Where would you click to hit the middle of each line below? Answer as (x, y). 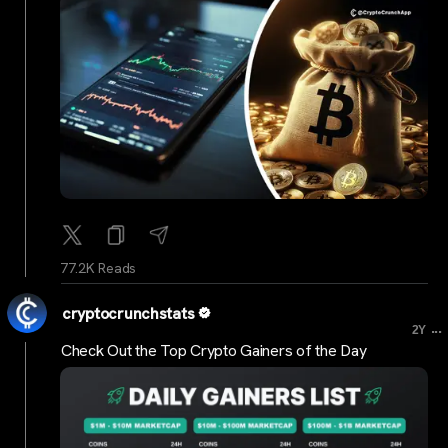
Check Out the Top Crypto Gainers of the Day (214, 350)
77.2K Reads (98, 268)
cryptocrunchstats (128, 314)
